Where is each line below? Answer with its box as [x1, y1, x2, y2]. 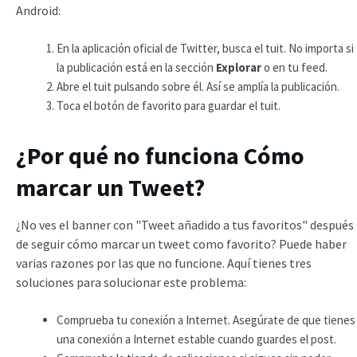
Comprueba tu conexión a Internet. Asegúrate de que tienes [57, 312, 355, 328]
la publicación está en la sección [57, 60, 216, 75]
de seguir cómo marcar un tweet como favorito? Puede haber [16, 236, 347, 252]
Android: [16, 2, 61, 18]
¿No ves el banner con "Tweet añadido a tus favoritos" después [16, 217, 354, 233]
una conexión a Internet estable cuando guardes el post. [57, 331, 339, 347]
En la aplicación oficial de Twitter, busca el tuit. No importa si [57, 41, 354, 56]
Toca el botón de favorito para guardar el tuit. [57, 98, 280, 113]
